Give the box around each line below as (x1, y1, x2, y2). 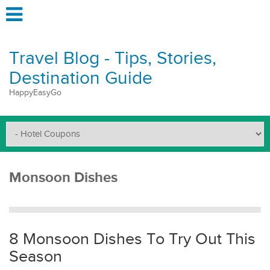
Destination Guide (9, 67, 152, 89)
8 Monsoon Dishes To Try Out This (9, 230, 256, 249)
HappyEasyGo (9, 88, 61, 98)
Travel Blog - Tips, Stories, (9, 48, 216, 69)
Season (9, 247, 62, 266)
